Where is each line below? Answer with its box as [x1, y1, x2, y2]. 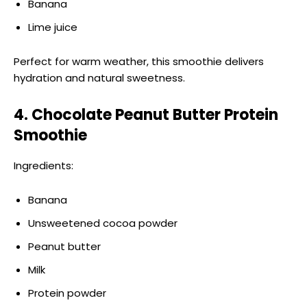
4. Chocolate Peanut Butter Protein [14, 103, 278, 125]
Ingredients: [14, 158, 73, 173]
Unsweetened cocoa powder [28, 215, 177, 230]
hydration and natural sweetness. [14, 70, 185, 85]
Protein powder [28, 285, 106, 300]
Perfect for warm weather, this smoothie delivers [14, 53, 264, 69]
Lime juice [28, 19, 77, 34]
